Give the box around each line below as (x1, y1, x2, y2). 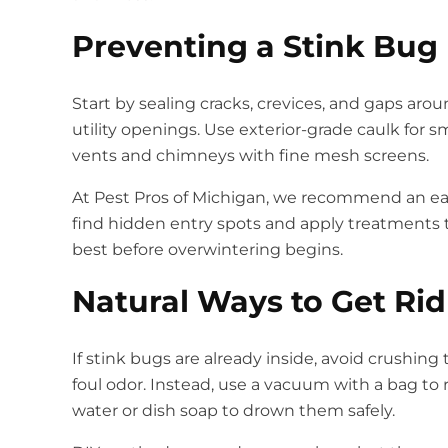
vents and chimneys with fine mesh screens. (72, 146, 429, 166)
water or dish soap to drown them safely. (72, 401, 395, 421)
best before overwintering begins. (72, 240, 343, 260)
